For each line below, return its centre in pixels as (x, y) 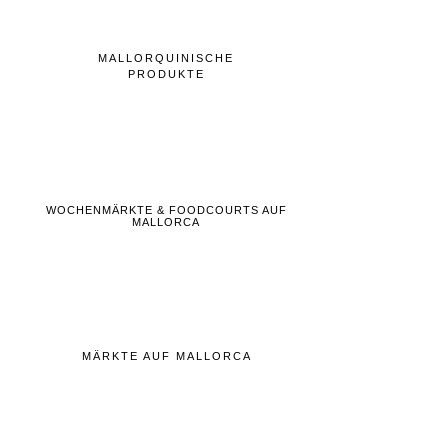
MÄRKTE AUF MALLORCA (166, 355)
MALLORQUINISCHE (166, 57)
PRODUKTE (166, 73)
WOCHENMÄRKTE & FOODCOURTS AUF (166, 209)
